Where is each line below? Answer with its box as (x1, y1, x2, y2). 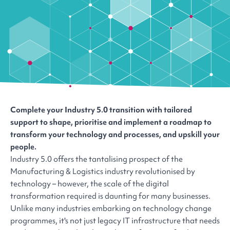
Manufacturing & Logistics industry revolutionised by (10, 166, 195, 177)
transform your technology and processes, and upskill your (10, 129, 220, 140)
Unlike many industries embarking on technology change (10, 203, 212, 214)
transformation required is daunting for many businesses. (10, 191, 210, 202)
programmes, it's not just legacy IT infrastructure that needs (10, 216, 220, 226)
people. (10, 142, 36, 152)
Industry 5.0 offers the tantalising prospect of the (10, 154, 183, 165)
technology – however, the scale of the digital (10, 179, 169, 189)
